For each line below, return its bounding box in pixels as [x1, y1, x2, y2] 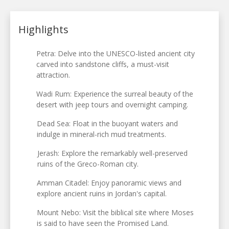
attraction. [36, 70, 70, 80]
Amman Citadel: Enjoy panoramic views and [36, 178, 181, 188]
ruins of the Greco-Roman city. [37, 159, 139, 169]
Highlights [18, 22, 68, 37]
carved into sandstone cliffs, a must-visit [36, 59, 169, 70]
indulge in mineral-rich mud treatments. [37, 129, 166, 140]
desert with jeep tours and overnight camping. [36, 100, 189, 110]
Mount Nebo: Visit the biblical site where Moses [36, 208, 194, 218]
